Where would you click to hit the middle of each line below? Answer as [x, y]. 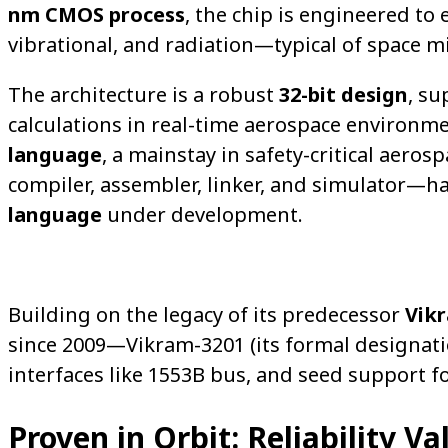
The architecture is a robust [143, 95]
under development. [202, 215]
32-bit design [343, 95]
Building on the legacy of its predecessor [206, 315]
